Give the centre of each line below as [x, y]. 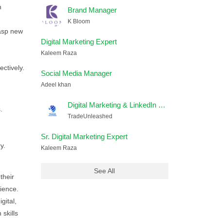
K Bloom [79, 21]
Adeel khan [56, 85]
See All [105, 171]
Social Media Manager [76, 73]
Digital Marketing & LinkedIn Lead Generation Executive [162, 105]
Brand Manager [92, 10]
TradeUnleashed [90, 116]
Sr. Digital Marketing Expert [84, 136]
